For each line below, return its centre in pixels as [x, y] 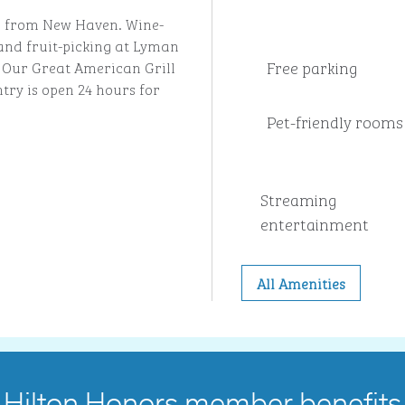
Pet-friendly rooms [334, 121]
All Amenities [301, 283]
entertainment [315, 223]
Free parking [312, 67]
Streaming [299, 199]
